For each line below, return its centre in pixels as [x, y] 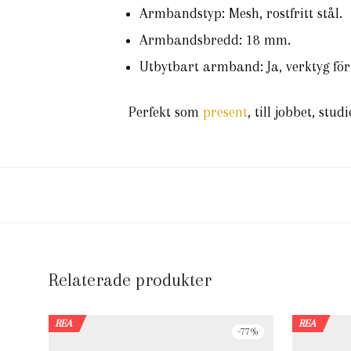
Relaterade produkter [130, 280]
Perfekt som [166, 112]
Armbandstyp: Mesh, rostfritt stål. [241, 13]
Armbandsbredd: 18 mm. [215, 40]
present [225, 112]
